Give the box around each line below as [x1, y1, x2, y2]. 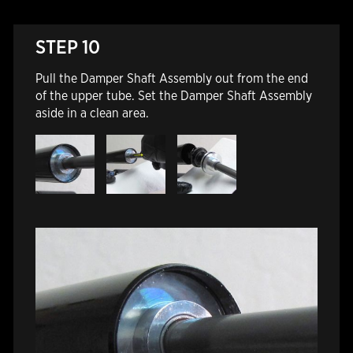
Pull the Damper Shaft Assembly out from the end [35, 71, 308, 87]
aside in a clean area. [35, 106, 149, 121]
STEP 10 [35, 35, 100, 59]
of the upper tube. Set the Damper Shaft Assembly [35, 88, 312, 104]
